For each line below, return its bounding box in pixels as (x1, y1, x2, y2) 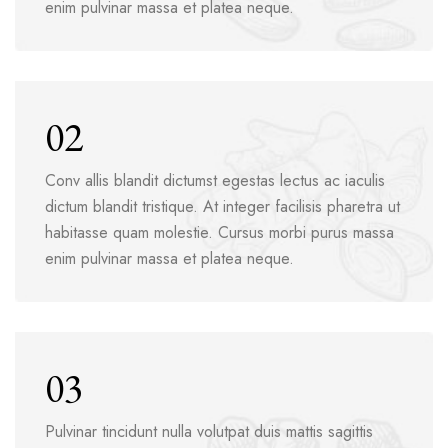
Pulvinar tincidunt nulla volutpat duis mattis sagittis (45, 420, 373, 444)
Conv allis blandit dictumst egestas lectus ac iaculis (45, 169, 385, 193)
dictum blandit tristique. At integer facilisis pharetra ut (45, 195, 400, 219)
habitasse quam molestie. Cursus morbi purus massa (45, 221, 394, 245)
